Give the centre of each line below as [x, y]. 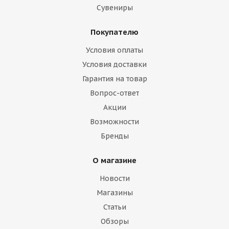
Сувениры [114, 8]
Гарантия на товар [114, 79]
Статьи [114, 207]
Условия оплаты [114, 50]
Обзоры [114, 221]
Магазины [114, 193]
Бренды [114, 136]
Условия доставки [114, 64]
